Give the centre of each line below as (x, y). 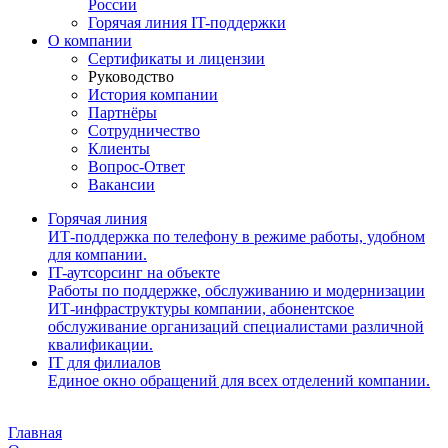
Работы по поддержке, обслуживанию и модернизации (236, 290)
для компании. (97, 254)
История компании (153, 94)
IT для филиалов (104, 362)
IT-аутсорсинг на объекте (134, 272)
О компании (90, 40)
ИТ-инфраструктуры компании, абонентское (201, 308)
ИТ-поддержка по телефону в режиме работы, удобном (236, 236)
